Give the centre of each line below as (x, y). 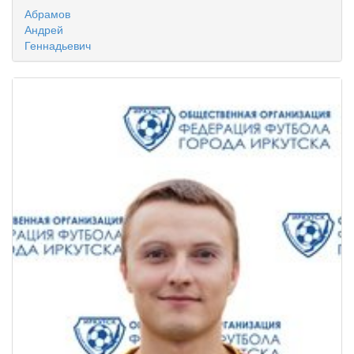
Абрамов (47, 13)
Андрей (44, 29)
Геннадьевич (58, 45)
